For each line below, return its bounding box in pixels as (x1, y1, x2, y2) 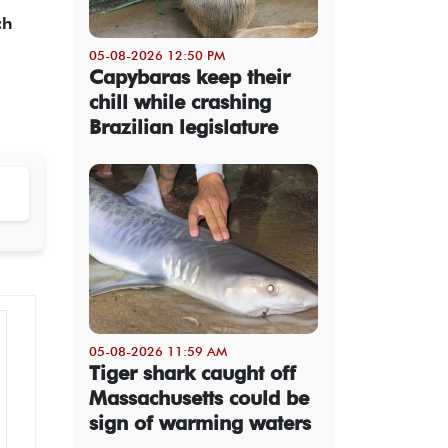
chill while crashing (89, 89, 271, 114)
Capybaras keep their (89, 64, 290, 89)
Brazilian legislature (89, 114, 278, 139)
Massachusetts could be (89, 385, 309, 410)
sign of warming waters (89, 410, 311, 435)
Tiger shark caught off (89, 360, 296, 385)
